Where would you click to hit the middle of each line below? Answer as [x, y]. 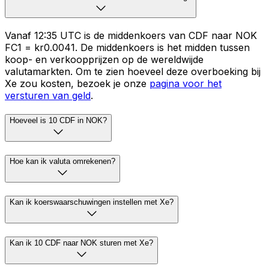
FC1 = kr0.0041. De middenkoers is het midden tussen [127, 47]
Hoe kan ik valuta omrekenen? [62, 162]
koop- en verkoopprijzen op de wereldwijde [104, 59]
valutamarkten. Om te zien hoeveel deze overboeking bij [133, 71]
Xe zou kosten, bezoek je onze [77, 83]
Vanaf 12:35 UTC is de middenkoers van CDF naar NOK [131, 35]
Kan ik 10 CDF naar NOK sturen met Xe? [81, 243]
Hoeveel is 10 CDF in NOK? [58, 121]
